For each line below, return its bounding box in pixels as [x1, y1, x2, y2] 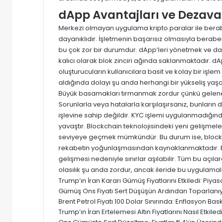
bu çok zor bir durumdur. [58, 45, 139, 55]
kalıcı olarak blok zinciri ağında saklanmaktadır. [58, 55, 212, 65]
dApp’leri [139, 45, 168, 55]
